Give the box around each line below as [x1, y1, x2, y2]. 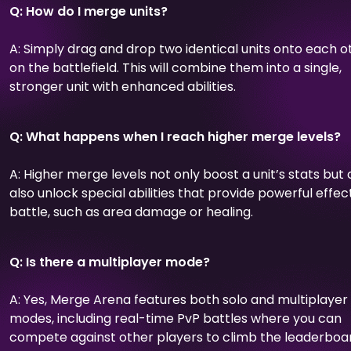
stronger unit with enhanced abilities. [9, 77, 236, 96]
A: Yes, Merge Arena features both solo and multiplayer [9, 290, 348, 309]
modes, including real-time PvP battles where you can [9, 309, 342, 327]
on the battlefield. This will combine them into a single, [9, 58, 342, 77]
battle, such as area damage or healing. [9, 202, 253, 221]
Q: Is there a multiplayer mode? [9, 252, 210, 271]
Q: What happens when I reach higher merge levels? [9, 127, 341, 146]
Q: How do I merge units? [9, 2, 168, 20]
